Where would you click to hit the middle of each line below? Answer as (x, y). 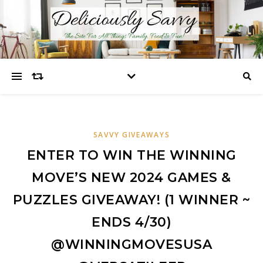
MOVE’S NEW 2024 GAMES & (131, 178)
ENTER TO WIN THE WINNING (131, 155)
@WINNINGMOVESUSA (131, 245)
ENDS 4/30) (131, 222)
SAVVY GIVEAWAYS (131, 135)
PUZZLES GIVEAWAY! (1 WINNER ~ (131, 200)
